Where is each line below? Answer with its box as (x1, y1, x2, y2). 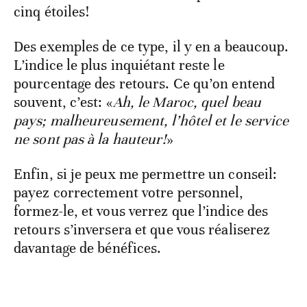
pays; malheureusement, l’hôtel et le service (14, 112, 289, 130)
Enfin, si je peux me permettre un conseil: (14, 165, 278, 184)
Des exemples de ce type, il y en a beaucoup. (14, 38, 289, 56)
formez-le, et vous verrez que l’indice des (14, 202, 269, 221)
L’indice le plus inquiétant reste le (14, 56, 225, 75)
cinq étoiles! (14, 3, 90, 21)
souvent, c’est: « (14, 93, 113, 112)
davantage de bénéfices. (14, 239, 162, 258)
